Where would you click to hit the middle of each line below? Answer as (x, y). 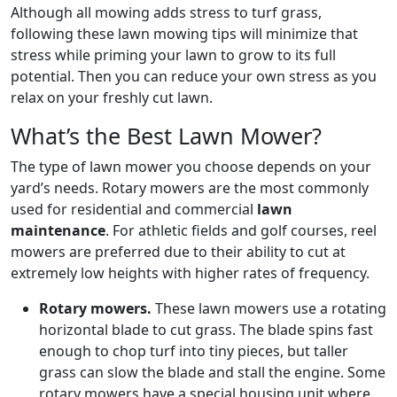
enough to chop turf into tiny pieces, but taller (194, 351)
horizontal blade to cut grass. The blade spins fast (206, 330)
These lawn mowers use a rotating (271, 309)
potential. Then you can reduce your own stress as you (194, 77)
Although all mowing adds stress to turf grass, (166, 13)
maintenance (58, 231)
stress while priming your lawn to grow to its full (173, 55)
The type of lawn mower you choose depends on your (191, 167)
